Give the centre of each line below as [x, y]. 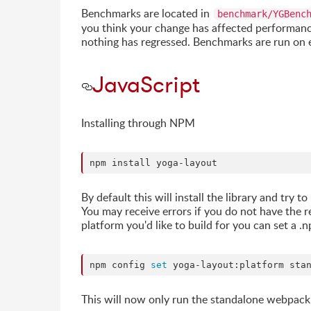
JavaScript [146, 85]
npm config [120, 265]
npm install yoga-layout [153, 163]
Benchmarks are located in [147, 14]
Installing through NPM [138, 123]
